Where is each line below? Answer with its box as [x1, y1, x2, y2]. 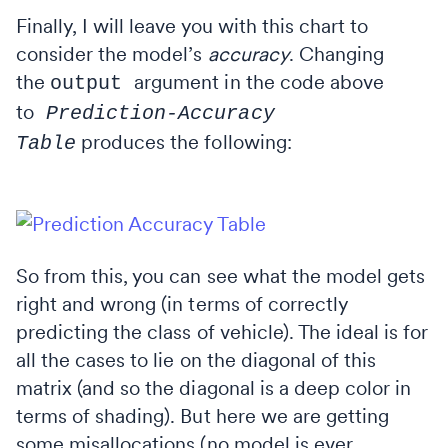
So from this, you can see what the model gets [16, 263, 426, 288]
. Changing [288, 41, 384, 66]
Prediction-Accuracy [46, 101, 275, 125]
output [50, 71, 135, 95]
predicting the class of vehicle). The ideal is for [16, 319, 429, 344]
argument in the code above [134, 69, 384, 94]
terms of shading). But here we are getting [16, 403, 390, 428]
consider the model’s [16, 41, 208, 66]
